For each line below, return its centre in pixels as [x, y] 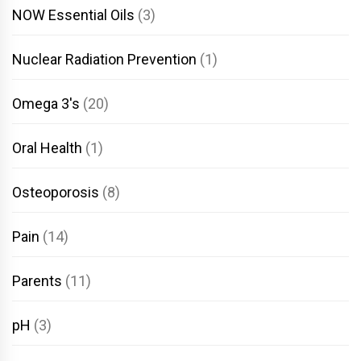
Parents [37, 280]
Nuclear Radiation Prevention [104, 59]
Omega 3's [46, 103]
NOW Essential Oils [73, 15]
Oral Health [47, 147]
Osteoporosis [56, 192]
